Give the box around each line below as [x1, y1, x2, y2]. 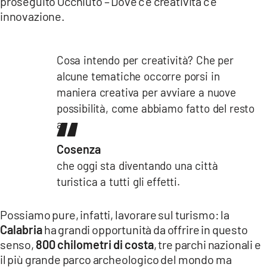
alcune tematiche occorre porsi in [57, 69, 220, 83]
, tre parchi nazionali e [153, 237, 261, 252]
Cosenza [57, 141, 101, 156]
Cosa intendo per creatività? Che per [57, 52, 234, 67]
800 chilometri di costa [35, 237, 154, 252]
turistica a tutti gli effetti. [57, 174, 180, 188]
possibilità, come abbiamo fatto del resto [57, 101, 255, 115]
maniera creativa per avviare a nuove [57, 85, 236, 99]
